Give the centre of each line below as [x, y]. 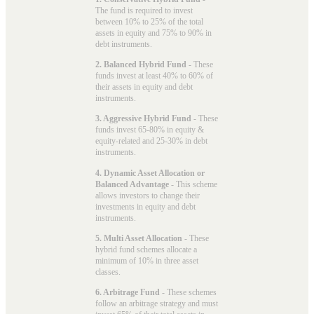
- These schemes [188, 293]
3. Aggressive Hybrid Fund [143, 119]
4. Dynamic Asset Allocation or [150, 173]
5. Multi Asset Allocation [139, 239]
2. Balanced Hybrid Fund [141, 65]
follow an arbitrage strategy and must [157, 304]
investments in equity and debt [145, 206]
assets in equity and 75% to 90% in [153, 33]
